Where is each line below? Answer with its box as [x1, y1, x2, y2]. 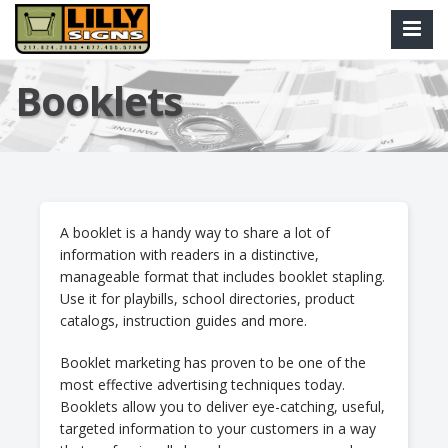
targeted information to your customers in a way [60, 419, 376, 438]
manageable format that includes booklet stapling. [60, 267, 385, 286]
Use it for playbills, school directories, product [60, 289, 355, 308]
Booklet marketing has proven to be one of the [60, 353, 366, 372]
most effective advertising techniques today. [60, 375, 345, 394]
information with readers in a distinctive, [60, 245, 319, 264]
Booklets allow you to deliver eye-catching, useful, [60, 397, 385, 416]
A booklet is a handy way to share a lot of [60, 223, 330, 242]
